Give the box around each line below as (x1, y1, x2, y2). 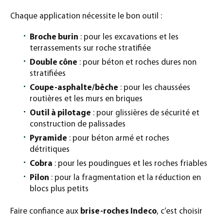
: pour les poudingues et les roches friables (53, 160, 207, 168)
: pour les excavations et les (78, 33, 179, 42)
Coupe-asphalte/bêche (30, 84, 118, 92)
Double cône (30, 58, 77, 67)
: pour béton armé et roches (67, 134, 169, 143)
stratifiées (30, 70, 66, 78)
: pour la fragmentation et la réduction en (49, 174, 201, 182)
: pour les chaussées (118, 84, 190, 92)
